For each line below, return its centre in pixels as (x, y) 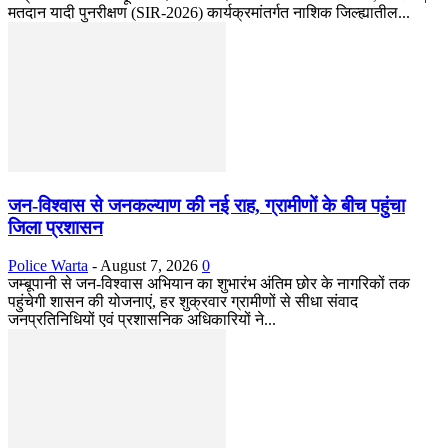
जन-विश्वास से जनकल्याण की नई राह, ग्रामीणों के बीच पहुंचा (206, 205)
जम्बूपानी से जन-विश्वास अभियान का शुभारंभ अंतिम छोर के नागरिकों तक (209, 284)
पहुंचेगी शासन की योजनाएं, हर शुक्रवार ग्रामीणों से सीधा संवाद (183, 302)
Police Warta (48, 266)
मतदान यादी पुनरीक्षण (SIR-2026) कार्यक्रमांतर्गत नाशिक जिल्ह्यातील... (209, 12)
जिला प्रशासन (55, 227)
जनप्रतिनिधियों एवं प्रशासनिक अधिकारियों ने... (142, 320)
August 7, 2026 (149, 266)
